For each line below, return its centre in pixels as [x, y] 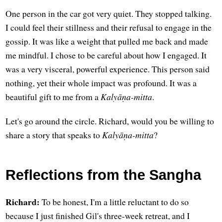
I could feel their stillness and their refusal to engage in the [109, 28]
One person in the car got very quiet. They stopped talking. [109, 14]
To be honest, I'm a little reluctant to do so [114, 202]
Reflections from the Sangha [104, 175]
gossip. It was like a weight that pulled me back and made [107, 41]
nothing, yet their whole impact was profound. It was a [101, 83]
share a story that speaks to [54, 135]
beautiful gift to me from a [53, 97]
